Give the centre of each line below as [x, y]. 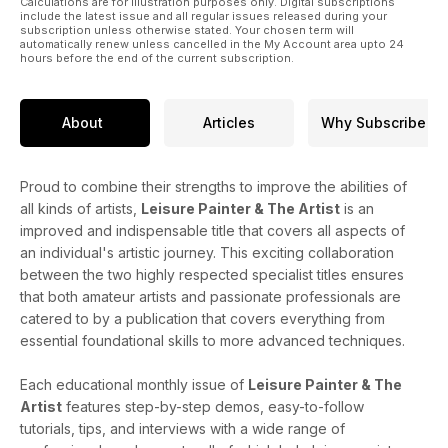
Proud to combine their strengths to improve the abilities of [213, 186]
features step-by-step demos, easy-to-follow [213, 406]
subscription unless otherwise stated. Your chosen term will [187, 29]
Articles [229, 123]
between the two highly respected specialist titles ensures [212, 274]
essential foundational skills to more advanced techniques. [212, 340]
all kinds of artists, [80, 208]
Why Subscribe [373, 123]
